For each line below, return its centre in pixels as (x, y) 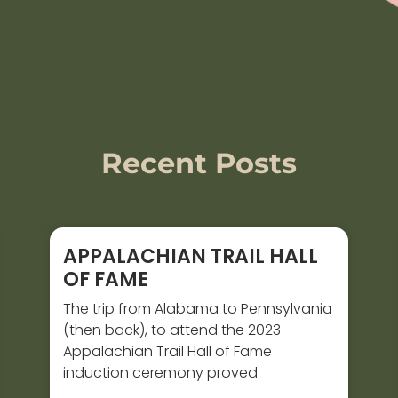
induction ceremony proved (160, 373)
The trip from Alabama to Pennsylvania (197, 309)
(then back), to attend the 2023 (171, 330)
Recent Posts (199, 163)
